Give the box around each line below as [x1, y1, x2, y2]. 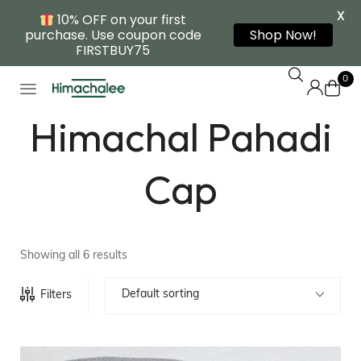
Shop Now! [250, 26, 317, 44]
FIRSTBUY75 [76, 41, 150, 60]
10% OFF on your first [54, 10, 187, 29]
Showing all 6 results [20, 250, 127, 263]
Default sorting [122, 288, 199, 301]
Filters [40, 289, 72, 302]
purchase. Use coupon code [24, 26, 201, 44]
